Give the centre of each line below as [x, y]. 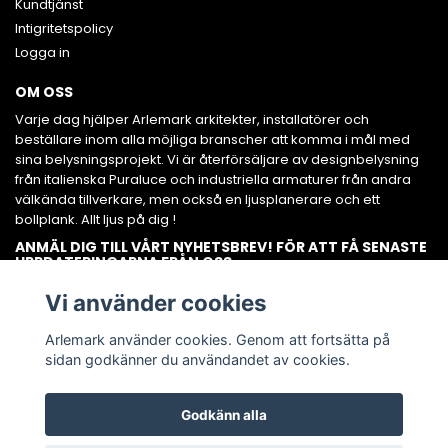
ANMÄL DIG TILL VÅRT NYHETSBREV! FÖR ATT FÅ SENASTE [221, 246]
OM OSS [44, 91]
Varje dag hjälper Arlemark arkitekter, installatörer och [192, 119]
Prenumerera [374, 296]
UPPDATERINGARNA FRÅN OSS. [125, 261]
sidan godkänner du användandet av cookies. [197, 359]
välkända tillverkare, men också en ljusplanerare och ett [197, 199]
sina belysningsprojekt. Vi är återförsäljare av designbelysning [217, 159]
